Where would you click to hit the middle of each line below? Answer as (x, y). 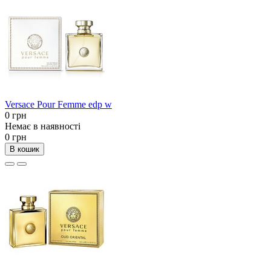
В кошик (24, 149)
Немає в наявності (43, 126)
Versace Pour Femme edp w (58, 105)
